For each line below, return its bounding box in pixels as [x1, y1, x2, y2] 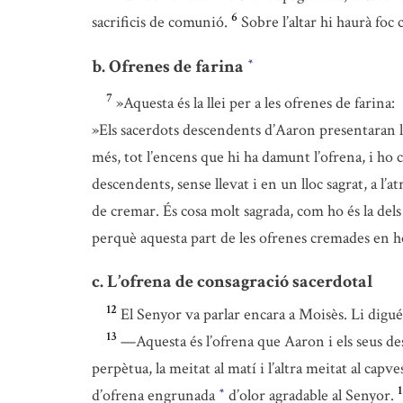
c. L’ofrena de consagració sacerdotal [92, 270, 373, 293]
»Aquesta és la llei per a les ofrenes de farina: [116, 93, 395, 113]
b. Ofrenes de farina [92, 54, 247, 78]
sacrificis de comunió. [92, 12, 228, 32]
